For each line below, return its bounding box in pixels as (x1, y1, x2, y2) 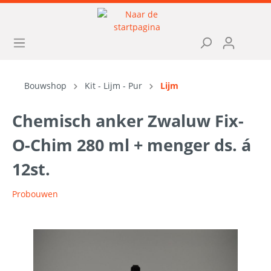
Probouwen (12, 188, 58, 200)
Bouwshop (24, 80, 67, 91)
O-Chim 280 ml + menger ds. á (12, 134, 251, 156)
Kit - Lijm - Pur (85, 80, 142, 91)
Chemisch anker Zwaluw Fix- (12, 109, 244, 132)
